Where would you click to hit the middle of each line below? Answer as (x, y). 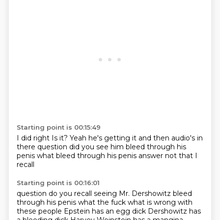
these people (40, 211)
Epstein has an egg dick (106, 211)
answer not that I (168, 156)
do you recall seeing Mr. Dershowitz (110, 193)
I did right (34, 138)
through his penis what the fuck (72, 202)
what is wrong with (160, 202)
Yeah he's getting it (104, 138)
